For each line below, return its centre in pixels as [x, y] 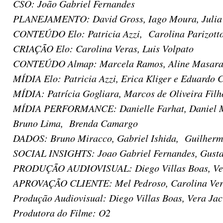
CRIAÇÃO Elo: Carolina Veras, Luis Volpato [103, 48]
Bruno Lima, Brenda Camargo [75, 123]
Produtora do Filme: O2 [62, 213]
